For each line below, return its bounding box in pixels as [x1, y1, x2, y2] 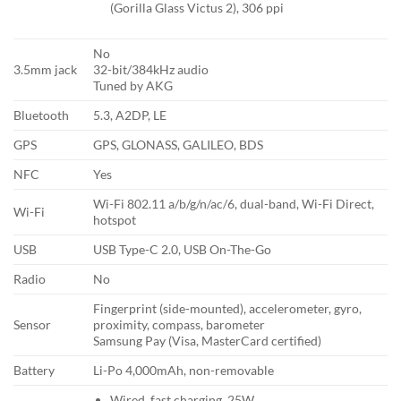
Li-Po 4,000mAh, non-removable [93, 363, 275, 379]
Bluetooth [13, 107, 69, 124]
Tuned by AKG [93, 78, 174, 94]
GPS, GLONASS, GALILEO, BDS [93, 137, 264, 153]
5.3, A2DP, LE [93, 107, 167, 124]
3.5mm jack [13, 62, 77, 78]
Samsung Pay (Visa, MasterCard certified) [93, 333, 322, 349]
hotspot [93, 212, 137, 228]
